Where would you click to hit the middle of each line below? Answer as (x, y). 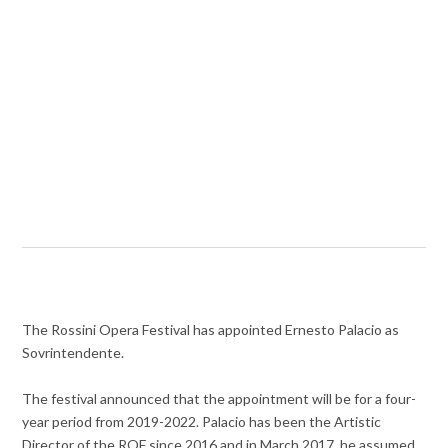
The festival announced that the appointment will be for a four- (219, 399)
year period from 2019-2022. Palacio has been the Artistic (202, 422)
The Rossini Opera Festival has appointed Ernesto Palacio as (211, 330)
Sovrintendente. (73, 353)
